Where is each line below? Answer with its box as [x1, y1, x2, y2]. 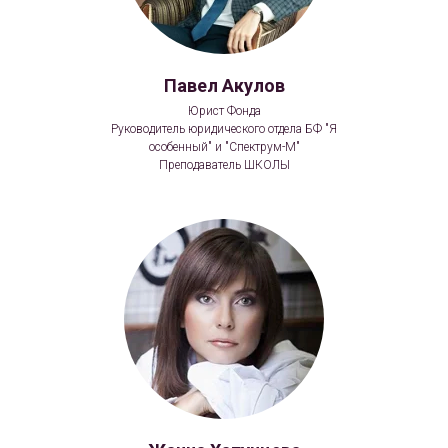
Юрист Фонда [187, 103, 261, 118]
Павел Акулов [163, 74, 285, 96]
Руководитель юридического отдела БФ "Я [111, 121, 337, 136]
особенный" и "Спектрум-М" [148, 139, 300, 154]
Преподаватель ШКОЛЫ [158, 157, 290, 172]
